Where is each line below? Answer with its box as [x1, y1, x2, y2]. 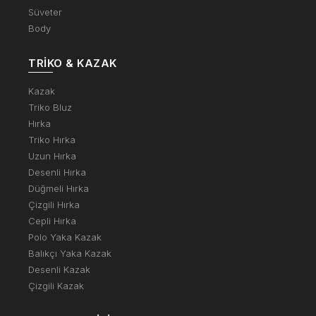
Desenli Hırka [28, 166, 86, 178]
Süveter [28, 6, 62, 18]
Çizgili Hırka [28, 198, 80, 210]
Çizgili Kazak [28, 279, 84, 291]
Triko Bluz [28, 101, 72, 113]
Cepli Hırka [28, 214, 76, 226]
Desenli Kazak [28, 263, 90, 275]
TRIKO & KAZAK [28, 56, 117, 70]
